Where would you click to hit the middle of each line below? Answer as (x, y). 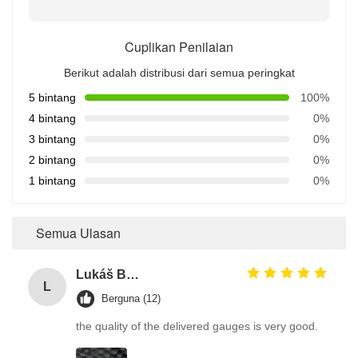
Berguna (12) (131, 298)
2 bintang (52, 159)
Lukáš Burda (133, 274)
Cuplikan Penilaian (179, 46)
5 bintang (52, 97)
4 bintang (52, 118)
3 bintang (52, 139)
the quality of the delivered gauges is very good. (197, 326)
